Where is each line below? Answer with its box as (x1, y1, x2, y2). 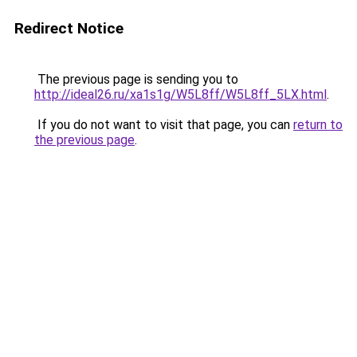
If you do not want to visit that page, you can (34, 117, 293, 132)
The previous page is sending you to (34, 72, 238, 87)
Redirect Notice (14, 19, 124, 37)
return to (293, 117, 343, 132)
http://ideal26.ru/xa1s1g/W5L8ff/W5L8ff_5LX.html (34, 87, 327, 102)
